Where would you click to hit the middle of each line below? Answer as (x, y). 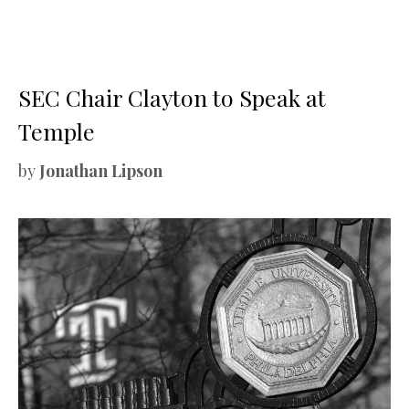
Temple (57, 131)
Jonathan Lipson (101, 170)
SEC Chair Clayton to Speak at (172, 97)
